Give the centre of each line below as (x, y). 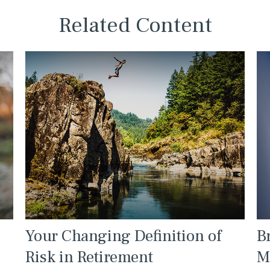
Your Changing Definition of (124, 236)
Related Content (135, 25)
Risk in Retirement (89, 257)
